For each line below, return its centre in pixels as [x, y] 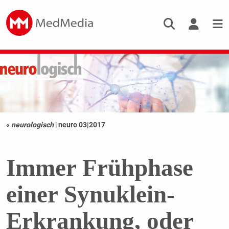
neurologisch [32, 125]
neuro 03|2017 [82, 125]
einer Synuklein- [90, 194]
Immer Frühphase [99, 168]
